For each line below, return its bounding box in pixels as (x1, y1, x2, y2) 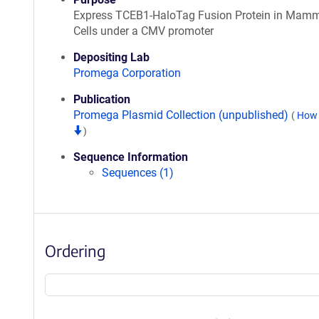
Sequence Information (73, 150, 188, 164)
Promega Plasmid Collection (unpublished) (73, 108, 291, 122)
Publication (73, 93, 130, 106)
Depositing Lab (73, 51, 150, 64)
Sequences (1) (102, 166, 174, 179)
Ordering (45, 241, 105, 261)
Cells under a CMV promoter (73, 24, 214, 38)
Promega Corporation (73, 66, 181, 80)
